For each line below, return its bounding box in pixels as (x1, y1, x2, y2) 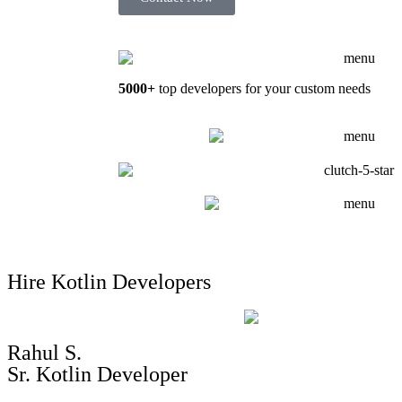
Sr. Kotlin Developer (7, 363, 188, 387)
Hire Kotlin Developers (7, 269, 211, 293)
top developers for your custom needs (155, 80, 371, 96)
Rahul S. (7, 341, 82, 365)
